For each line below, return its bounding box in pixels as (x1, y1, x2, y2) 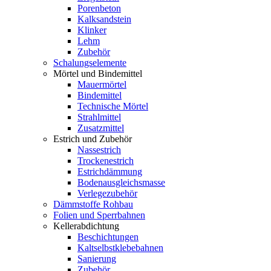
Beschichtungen (77, 231, 139, 242)
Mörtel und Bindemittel (53, 68, 142, 79)
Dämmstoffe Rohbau (53, 198, 133, 209)
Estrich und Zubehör (53, 133, 132, 144)
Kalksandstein (77, 13, 131, 24)
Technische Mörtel (77, 100, 148, 111)
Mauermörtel (77, 79, 126, 90)
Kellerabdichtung (53, 220, 119, 231)
